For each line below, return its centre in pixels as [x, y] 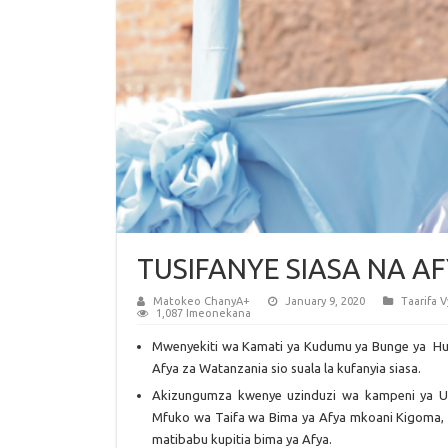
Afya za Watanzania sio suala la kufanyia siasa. [286, 368]
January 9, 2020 [325, 301]
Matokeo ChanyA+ [201, 301]
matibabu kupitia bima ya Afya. [242, 439]
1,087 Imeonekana [203, 313]
